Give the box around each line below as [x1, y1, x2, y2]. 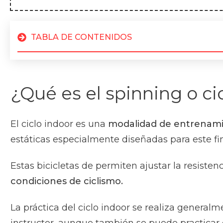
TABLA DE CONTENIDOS [31, 32, 132, 42]
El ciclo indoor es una [10, 118, 108, 129]
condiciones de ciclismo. [10, 175, 125, 187]
